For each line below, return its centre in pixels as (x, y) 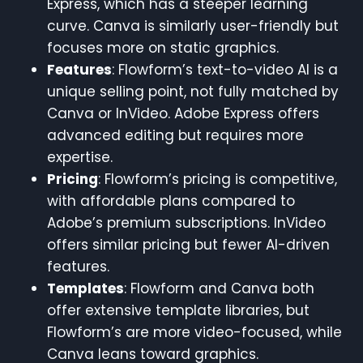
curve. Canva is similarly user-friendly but (193, 26)
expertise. (80, 157)
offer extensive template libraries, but (178, 310)
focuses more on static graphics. (163, 47)
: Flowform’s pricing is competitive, (218, 179)
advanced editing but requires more (175, 135)
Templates (85, 288)
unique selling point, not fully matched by (193, 91)
